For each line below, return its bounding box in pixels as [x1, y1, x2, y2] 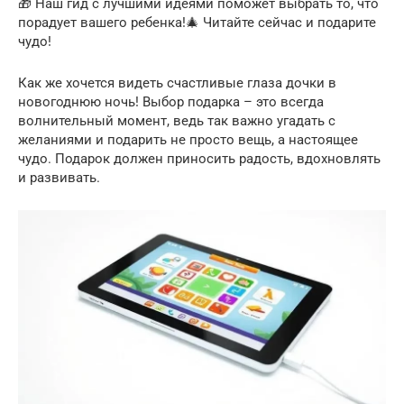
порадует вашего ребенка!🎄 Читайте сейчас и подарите [18, 14, 376, 31]
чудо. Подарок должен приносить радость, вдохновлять [18, 150, 381, 167]
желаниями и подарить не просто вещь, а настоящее [18, 131, 358, 148]
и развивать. [18, 169, 100, 186]
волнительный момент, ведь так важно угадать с [18, 112, 335, 129]
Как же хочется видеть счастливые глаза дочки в [18, 74, 336, 91]
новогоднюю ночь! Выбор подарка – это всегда [18, 93, 324, 110]
